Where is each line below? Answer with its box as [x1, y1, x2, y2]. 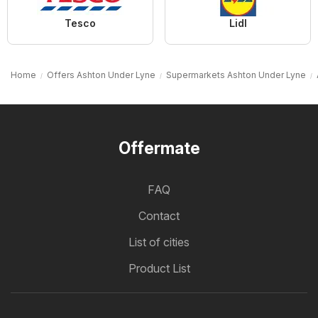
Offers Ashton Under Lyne [47, 70, 155, 81]
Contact [138, 209, 180, 224]
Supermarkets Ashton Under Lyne [166, 70, 306, 81]
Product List [128, 261, 190, 276]
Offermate [118, 138, 200, 159]
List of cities [128, 235, 190, 250]
